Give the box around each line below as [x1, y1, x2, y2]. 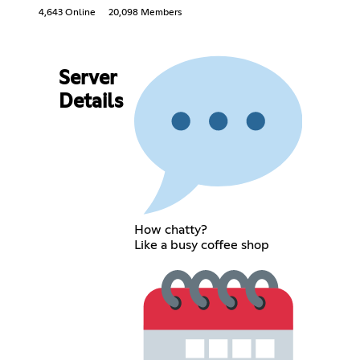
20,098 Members [108, 7, 182, 18]
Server [58, 68, 117, 88]
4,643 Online [39, 7, 96, 18]
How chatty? [133, 223, 207, 237]
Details [58, 92, 123, 112]
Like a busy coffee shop [133, 239, 269, 252]
